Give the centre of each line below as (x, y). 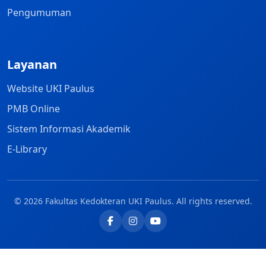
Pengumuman (39, 12)
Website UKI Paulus (51, 88)
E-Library (27, 149)
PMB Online (34, 108)
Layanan (32, 64)
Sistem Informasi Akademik (69, 129)
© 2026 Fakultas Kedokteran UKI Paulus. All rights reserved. (133, 201)
